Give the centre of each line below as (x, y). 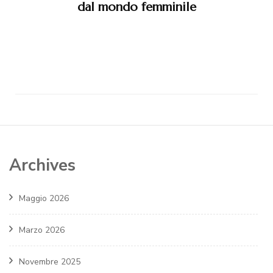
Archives (42, 166)
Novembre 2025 (50, 261)
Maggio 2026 (44, 198)
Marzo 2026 (42, 230)
